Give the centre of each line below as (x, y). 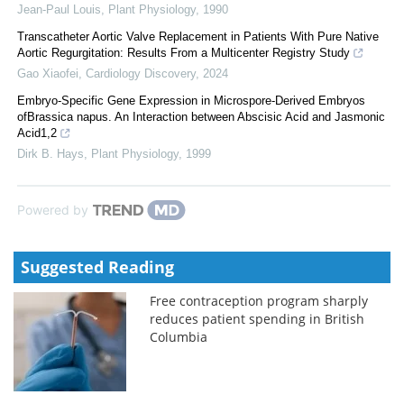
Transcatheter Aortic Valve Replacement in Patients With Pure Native (198, 36)
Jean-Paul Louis (59, 9)
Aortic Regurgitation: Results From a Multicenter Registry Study (184, 52)
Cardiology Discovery (141, 73)
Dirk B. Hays (50, 153)
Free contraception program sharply (259, 300)
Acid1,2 (37, 133)
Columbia (179, 336)
